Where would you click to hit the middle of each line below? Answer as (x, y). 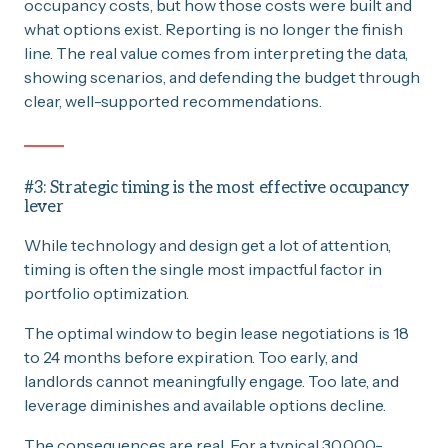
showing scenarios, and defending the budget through (222, 76)
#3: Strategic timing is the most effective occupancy (216, 187)
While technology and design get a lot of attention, (207, 244)
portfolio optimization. (106, 292)
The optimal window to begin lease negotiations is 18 (216, 332)
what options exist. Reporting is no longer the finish (213, 28)
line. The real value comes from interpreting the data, (216, 52)
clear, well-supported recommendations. (173, 100)
